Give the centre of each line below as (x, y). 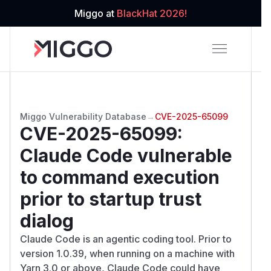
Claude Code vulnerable (126, 155)
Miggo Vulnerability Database (83, 116)
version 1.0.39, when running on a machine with (127, 253)
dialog (47, 220)
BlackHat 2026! (152, 13)
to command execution (120, 177)
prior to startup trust (111, 199)
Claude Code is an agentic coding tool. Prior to (126, 239)
